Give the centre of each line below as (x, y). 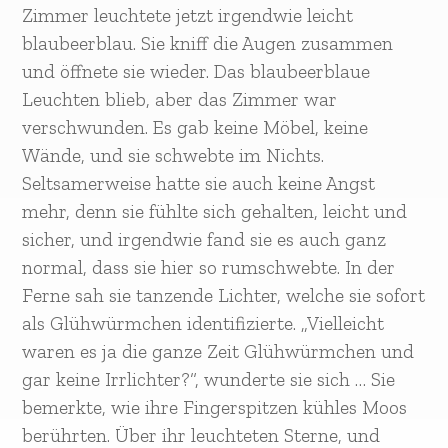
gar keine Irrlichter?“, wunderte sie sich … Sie (208, 380)
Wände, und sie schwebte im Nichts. (172, 156)
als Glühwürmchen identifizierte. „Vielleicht (202, 324)
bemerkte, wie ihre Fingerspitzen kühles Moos (214, 408)
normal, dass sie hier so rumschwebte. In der (208, 268)
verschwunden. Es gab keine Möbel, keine (194, 128)
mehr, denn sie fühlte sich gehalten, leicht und (214, 212)
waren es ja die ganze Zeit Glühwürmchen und (217, 352)
